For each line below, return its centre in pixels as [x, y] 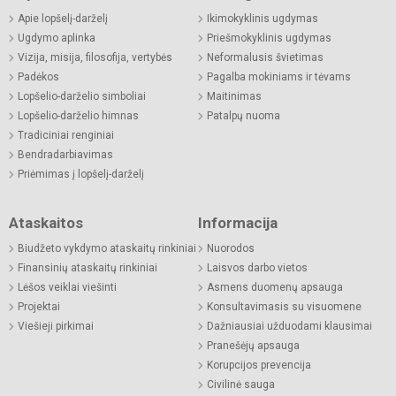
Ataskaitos [46, 222]
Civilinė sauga [241, 384]
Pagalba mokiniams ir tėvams [279, 76]
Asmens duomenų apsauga [275, 287]
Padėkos [38, 76]
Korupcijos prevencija [259, 365]
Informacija [238, 222]
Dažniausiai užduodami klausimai [289, 326]
